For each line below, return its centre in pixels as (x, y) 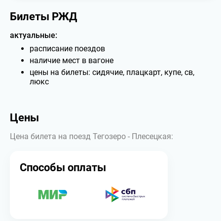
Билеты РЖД (43, 17)
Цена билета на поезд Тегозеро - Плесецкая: (92, 136)
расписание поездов (67, 49)
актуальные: (34, 35)
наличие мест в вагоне (72, 60)
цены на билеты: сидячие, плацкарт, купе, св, (112, 72)
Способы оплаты (63, 167)
